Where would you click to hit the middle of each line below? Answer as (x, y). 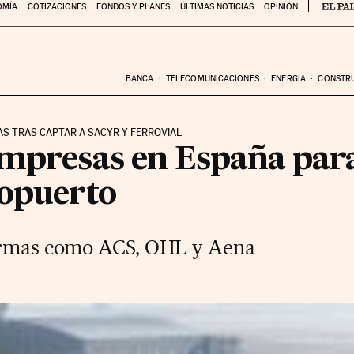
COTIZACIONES (56, 7)
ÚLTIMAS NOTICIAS (217, 7)
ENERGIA (288, 78)
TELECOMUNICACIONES (212, 78)
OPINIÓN (281, 7)
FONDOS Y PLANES (133, 7)
